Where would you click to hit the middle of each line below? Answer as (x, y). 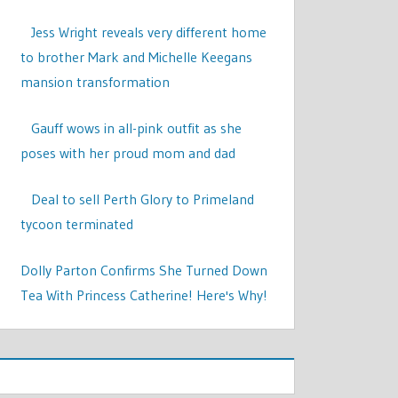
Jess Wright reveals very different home (149, 32)
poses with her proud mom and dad (128, 153)
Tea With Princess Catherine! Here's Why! (144, 295)
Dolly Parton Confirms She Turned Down (144, 270)
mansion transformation (96, 82)
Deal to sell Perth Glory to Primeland (143, 199)
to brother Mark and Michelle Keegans (137, 57)
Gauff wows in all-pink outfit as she (137, 128)
